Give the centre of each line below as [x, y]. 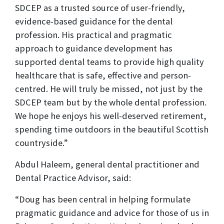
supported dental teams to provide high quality [109, 62]
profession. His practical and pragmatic [93, 35]
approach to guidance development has [94, 48]
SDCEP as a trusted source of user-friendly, [100, 8]
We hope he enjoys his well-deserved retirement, [111, 116]
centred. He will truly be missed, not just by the [109, 89]
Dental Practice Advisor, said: [73, 178]
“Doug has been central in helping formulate [103, 199]
